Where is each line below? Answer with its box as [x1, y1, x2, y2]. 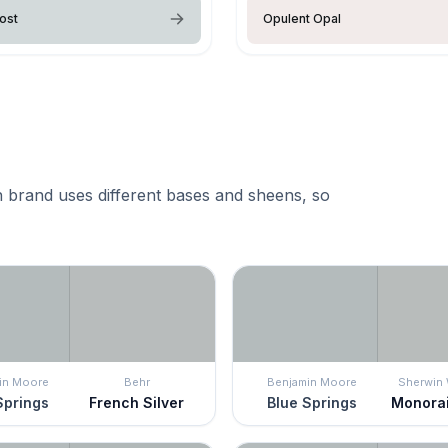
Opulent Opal [263, 10, 341, 26]
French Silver [89, 393, 184, 411]
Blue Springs [266, 393, 357, 411]
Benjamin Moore [266, 374, 357, 389]
